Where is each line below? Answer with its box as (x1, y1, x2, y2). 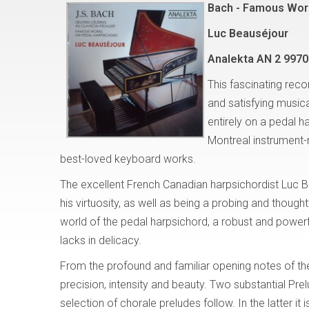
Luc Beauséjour (208, 27, 288, 40)
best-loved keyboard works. (60, 152, 196, 166)
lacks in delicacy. (60, 234, 141, 247)
